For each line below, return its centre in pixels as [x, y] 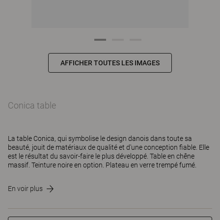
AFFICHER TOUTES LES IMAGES [110, 63]
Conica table [32, 105]
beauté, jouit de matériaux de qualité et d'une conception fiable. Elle [109, 147]
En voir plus [25, 189]
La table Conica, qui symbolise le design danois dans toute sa [100, 138]
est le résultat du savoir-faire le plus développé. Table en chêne [101, 156]
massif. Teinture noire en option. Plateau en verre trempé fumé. [102, 165]
